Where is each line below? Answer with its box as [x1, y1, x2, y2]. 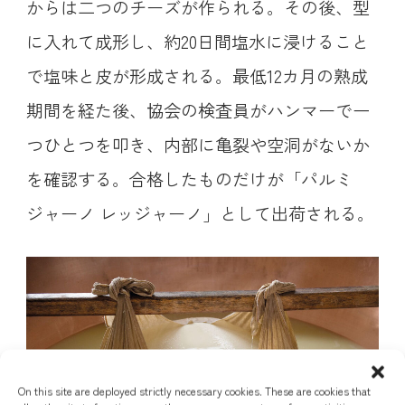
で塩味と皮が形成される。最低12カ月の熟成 [25, 62, 368, 89]
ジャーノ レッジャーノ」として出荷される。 [25, 200, 374, 226]
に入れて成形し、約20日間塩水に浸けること [25, 28, 369, 54]
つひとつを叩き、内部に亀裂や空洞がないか [25, 131, 370, 157]
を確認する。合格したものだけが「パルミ [25, 165, 353, 192]
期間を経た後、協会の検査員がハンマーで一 [25, 97, 370, 123]
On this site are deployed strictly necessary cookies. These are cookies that [18, 382, 371, 398]
